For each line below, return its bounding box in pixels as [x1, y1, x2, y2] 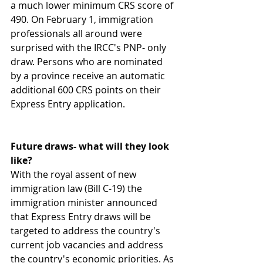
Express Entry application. [11, 97, 125, 111]
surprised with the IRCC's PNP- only [11, 41, 168, 55]
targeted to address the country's [11, 224, 163, 238]
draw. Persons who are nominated [11, 55, 165, 69]
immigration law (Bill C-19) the [11, 182, 144, 195]
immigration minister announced [11, 196, 160, 210]
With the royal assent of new [11, 168, 139, 181]
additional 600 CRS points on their [11, 83, 163, 97]
